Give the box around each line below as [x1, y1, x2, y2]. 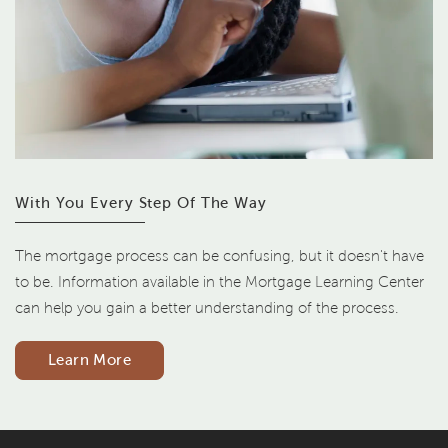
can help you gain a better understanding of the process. [15, 299, 399, 316]
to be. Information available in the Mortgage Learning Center [15, 273, 424, 290]
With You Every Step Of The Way [15, 194, 267, 211]
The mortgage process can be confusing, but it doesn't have [15, 247, 424, 264]
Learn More [48, 351, 131, 368]
